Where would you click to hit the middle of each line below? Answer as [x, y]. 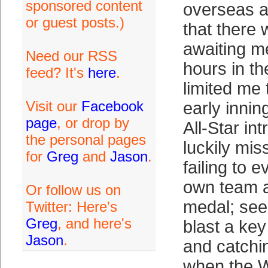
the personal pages [86, 140]
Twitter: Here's [71, 207]
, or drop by [93, 123]
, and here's [94, 223]
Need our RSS [71, 56]
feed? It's [57, 73]
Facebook [112, 106]
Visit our [53, 106]
